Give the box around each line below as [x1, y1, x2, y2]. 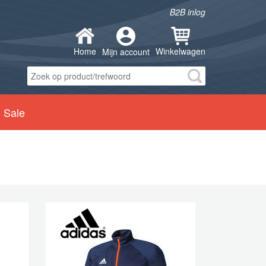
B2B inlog [170, 6, 205, 18]
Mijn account [102, 46, 150, 58]
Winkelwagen [156, 45, 205, 57]
